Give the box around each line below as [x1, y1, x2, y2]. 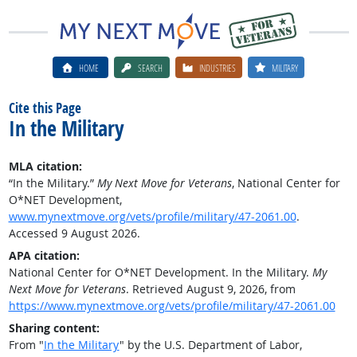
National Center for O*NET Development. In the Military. [8, 265, 312, 280]
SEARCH [138, 61, 163, 74]
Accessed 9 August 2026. [8, 226, 140, 241]
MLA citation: [8, 159, 82, 174]
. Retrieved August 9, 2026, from [125, 281, 296, 296]
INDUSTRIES [199, 61, 236, 74]
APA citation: [8, 248, 80, 263]
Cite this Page [8, 99, 81, 117]
